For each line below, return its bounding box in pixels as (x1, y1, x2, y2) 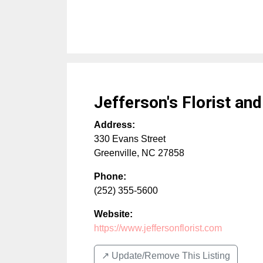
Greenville (94, 148, 137, 159)
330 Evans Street (94, 134, 166, 144)
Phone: (94, 171, 126, 182)
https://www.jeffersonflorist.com (94, 223, 222, 234)
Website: (94, 209, 133, 220)
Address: (94, 120, 135, 130)
